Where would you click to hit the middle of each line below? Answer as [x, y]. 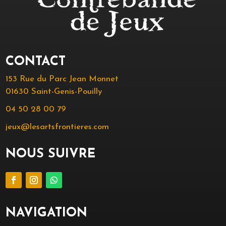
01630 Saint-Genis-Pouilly [54, 92]
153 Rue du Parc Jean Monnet [62, 79]
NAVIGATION [47, 213]
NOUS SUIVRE [51, 154]
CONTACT [36, 62]
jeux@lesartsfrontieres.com [58, 127]
